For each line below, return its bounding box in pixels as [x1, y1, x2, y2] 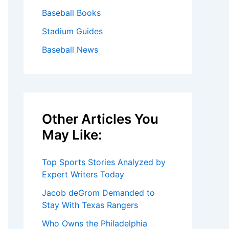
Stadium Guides [42, 26, 103, 36]
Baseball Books [42, 8, 101, 18]
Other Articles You [42, 111, 158, 127]
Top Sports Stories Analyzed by [42, 157, 166, 167]
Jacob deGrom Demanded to [42, 188, 155, 198]
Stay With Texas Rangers [42, 200, 138, 210]
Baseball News [42, 44, 98, 55]
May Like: [42, 127, 102, 143]
